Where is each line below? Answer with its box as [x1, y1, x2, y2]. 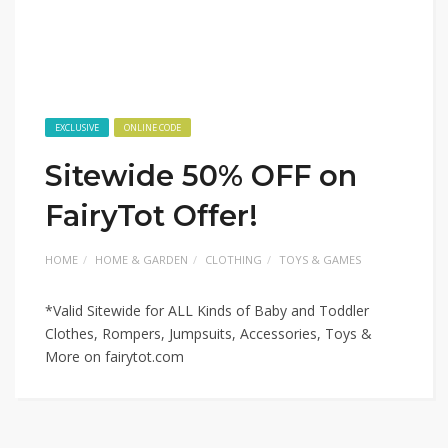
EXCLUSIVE [55, 121, 99, 135]
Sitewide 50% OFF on [45, 158, 357, 194]
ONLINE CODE [124, 121, 181, 135]
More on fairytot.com [45, 347, 184, 367]
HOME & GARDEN [95, 252, 188, 268]
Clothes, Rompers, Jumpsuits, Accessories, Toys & [45, 324, 372, 344]
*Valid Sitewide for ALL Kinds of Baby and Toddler [45, 301, 369, 321]
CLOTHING [205, 252, 262, 268]
